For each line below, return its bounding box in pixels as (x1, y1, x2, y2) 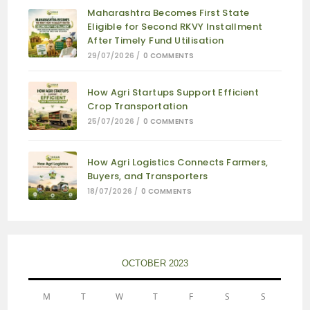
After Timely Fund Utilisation (87, 33, 224, 47)
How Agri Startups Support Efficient (87, 85, 259, 99)
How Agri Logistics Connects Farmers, (87, 156, 268, 170)
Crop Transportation (87, 99, 188, 113)
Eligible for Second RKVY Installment (87, 19, 263, 33)
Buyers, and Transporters (87, 170, 208, 183)
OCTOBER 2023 (121, 258, 188, 269)
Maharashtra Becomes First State (87, 6, 250, 19)
